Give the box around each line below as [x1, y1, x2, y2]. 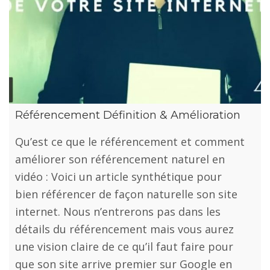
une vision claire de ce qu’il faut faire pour [15, 239, 233, 254]
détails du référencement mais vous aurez [15, 221, 234, 236]
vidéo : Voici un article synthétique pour [15, 169, 222, 184]
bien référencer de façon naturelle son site [15, 186, 237, 201]
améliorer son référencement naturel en [15, 151, 225, 166]
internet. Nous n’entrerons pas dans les [15, 204, 221, 219]
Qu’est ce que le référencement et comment [15, 134, 245, 149]
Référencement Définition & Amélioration [15, 108, 240, 122]
